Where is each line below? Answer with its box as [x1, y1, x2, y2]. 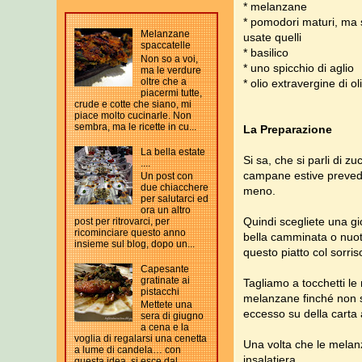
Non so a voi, [140, 53, 198, 65]
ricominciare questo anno [74, 226, 186, 238]
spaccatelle [140, 40, 191, 52]
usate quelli [243, 31, 301, 44]
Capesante [140, 263, 189, 275]
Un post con [140, 170, 193, 182]
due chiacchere [140, 181, 208, 193]
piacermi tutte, [140, 86, 202, 99]
